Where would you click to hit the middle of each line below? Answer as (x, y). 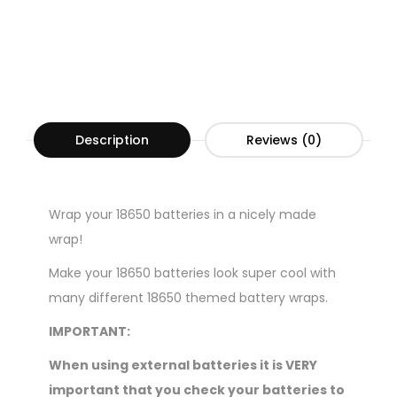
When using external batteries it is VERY (183, 366)
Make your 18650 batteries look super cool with (192, 273)
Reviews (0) (284, 140)
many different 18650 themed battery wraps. (188, 298)
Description (112, 140)
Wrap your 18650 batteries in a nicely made (183, 215)
